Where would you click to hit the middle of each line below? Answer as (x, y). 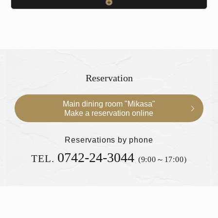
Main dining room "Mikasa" (109, 103)
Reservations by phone (109, 139)
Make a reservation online (109, 113)
